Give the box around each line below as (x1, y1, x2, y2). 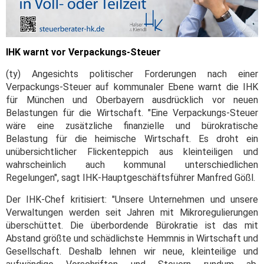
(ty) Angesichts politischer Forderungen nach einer (6, 68, 258, 80)
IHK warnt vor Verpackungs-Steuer (6, 46, 161, 58)
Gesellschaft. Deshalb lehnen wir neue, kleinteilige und (6, 245, 258, 257)
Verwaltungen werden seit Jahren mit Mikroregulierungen (6, 206, 258, 218)
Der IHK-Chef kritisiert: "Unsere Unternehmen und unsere (6, 193, 258, 205)
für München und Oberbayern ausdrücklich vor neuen (6, 94, 258, 105)
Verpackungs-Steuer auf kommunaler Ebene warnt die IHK (6, 81, 258, 93)
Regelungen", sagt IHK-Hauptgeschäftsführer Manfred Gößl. (6, 171, 255, 183)
